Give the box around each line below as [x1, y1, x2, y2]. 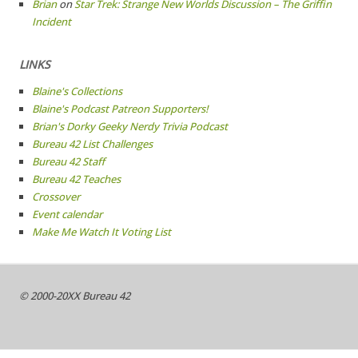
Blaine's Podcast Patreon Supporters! [32, 101, 209, 116]
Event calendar [32, 207, 102, 221]
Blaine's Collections [32, 84, 122, 98]
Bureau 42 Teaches [32, 172, 121, 186]
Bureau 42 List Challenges [32, 137, 153, 151]
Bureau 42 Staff [32, 154, 105, 169]
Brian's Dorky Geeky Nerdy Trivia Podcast [32, 119, 228, 133]
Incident [32, 14, 71, 29]
